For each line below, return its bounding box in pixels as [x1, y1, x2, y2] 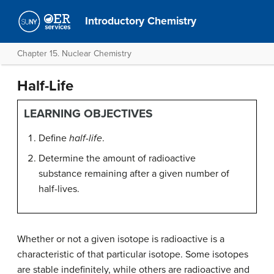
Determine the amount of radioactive [39, 152, 196, 165]
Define [39, 132, 69, 144]
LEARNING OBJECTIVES [24, 106, 153, 120]
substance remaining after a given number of [39, 168, 229, 180]
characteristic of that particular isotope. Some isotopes [17, 248, 248, 261]
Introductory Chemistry [85, 15, 197, 28]
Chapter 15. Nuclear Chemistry [17, 48, 131, 59]
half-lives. [39, 183, 80, 195]
